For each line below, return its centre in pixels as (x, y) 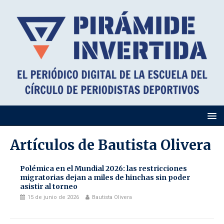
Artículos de (54, 145)
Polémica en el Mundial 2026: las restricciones (103, 168)
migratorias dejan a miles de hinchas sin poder (105, 177)
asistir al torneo (49, 186)
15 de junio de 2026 (53, 197)
